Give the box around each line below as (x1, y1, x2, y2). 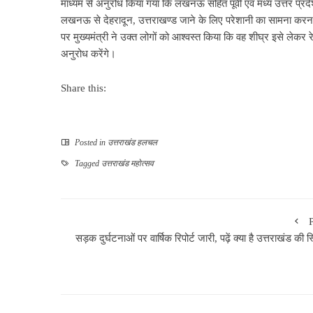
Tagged (73, 158, 101, 168)
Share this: (61, 82, 106, 94)
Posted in (73, 137, 108, 147)
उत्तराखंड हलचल (108, 137, 157, 147)
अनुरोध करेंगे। (61, 48, 116, 59)
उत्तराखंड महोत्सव (101, 158, 154, 168)
